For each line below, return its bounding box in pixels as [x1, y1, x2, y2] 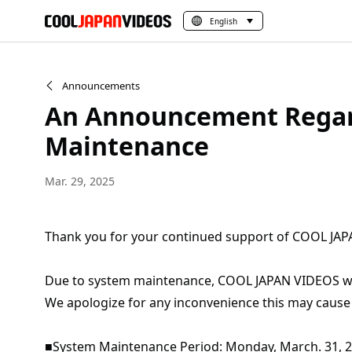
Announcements [62, 79, 140, 93]
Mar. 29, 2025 [45, 174, 115, 189]
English [210, 15, 237, 27]
